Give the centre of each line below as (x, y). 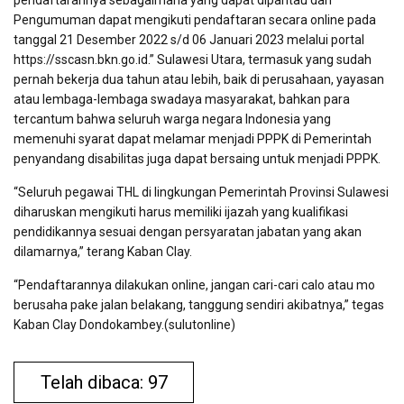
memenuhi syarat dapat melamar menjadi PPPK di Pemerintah (193, 138)
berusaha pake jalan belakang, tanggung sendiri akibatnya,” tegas (199, 304)
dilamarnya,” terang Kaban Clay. (103, 251)
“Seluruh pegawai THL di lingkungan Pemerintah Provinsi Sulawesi (201, 192)
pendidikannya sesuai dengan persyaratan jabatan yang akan (188, 231)
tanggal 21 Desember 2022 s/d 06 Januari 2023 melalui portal (189, 39)
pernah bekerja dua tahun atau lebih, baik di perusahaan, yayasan (199, 79)
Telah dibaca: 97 (104, 382)
